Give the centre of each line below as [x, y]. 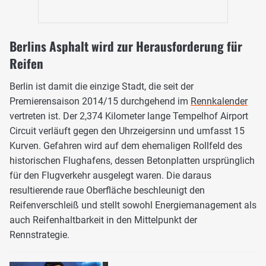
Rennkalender [219, 101]
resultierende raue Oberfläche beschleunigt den [107, 190]
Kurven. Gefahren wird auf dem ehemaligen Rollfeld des [126, 145]
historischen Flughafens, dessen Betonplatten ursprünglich [132, 160]
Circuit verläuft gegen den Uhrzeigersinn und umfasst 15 [127, 131]
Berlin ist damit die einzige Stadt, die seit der [102, 86]
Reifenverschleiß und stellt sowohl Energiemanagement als [133, 205]
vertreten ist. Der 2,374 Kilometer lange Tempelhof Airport [129, 116]
